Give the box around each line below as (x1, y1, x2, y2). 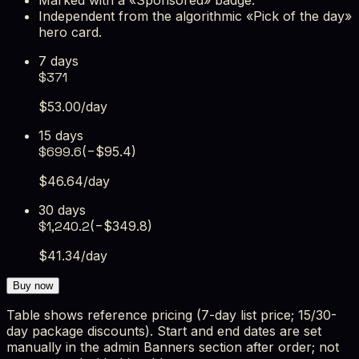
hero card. (38, 23, 102, 40)
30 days (38, 201, 86, 218)
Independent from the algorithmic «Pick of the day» (38, 7, 352, 24)
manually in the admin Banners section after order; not (6, 338, 339, 355)
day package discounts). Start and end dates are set (6, 322, 321, 339)
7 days (38, 52, 79, 69)
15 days (38, 127, 83, 143)
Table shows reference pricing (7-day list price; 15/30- (6, 306, 337, 323)
